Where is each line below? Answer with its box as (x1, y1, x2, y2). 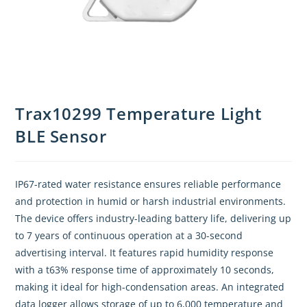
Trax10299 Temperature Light (15, 102, 262, 125)
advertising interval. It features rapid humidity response (15, 246, 274, 260)
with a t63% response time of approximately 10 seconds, (15, 263, 275, 277)
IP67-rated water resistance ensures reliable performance (15, 177, 282, 191)
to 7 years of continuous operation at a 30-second (15, 229, 243, 243)
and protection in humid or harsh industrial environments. (15, 195, 286, 208)
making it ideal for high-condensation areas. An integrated (15, 280, 285, 294)
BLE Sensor (15, 125, 107, 148)
